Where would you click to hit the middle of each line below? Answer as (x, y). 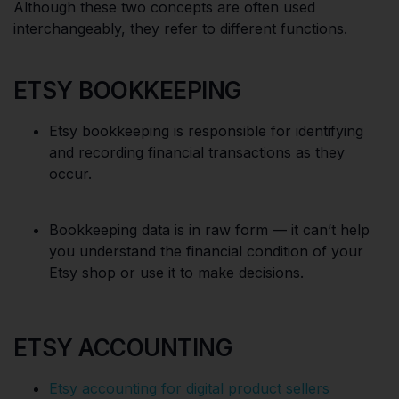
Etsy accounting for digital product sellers (189, 388)
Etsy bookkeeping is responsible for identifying (206, 130)
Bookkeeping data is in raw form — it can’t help (209, 229)
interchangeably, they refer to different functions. (180, 28)
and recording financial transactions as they (197, 152)
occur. (70, 173)
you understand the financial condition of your (206, 251)
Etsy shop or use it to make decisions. (176, 272)
